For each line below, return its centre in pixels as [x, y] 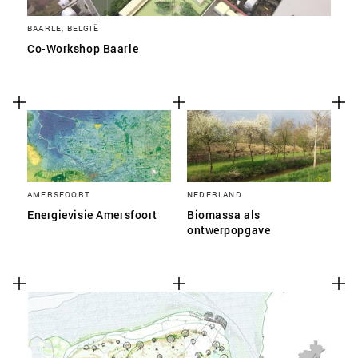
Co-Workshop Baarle [83, 48]
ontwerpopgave [229, 230]
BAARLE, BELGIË [63, 28]
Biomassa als [224, 215]
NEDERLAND [215, 194]
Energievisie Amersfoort [92, 215]
